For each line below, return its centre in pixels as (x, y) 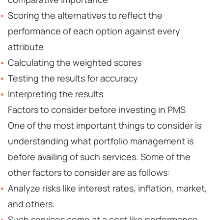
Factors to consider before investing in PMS (97, 110)
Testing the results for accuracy (73, 78)
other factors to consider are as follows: (89, 172)
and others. (31, 204)
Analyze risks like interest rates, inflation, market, (108, 188)
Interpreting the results (55, 94)
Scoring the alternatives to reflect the (85, 15)
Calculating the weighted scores (75, 62)
